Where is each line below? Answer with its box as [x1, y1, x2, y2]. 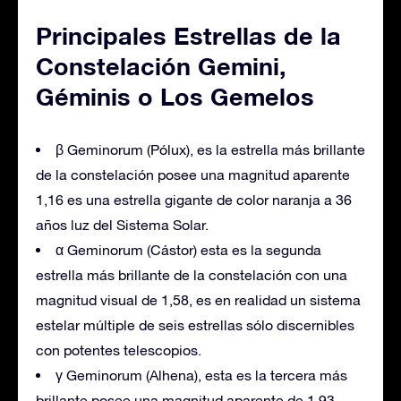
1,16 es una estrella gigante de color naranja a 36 [36, 191, 352, 208]
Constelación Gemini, [36, 51, 286, 81]
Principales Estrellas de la [36, 21, 341, 50]
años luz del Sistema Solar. [36, 216, 209, 233]
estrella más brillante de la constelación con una [36, 266, 347, 283]
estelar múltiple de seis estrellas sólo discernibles [36, 316, 354, 333]
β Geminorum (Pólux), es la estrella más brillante [55, 141, 365, 158]
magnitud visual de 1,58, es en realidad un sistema [36, 291, 361, 308]
